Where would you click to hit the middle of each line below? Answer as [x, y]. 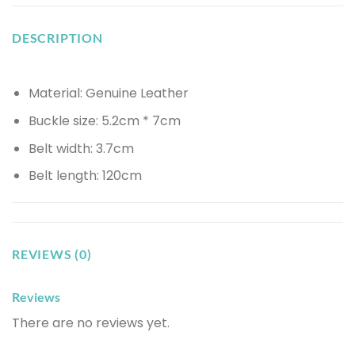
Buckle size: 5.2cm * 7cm [104, 121]
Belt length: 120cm [85, 176]
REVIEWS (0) [52, 254]
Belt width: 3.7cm [81, 148]
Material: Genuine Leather [108, 94]
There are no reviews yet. [91, 323]
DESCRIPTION [57, 38]
